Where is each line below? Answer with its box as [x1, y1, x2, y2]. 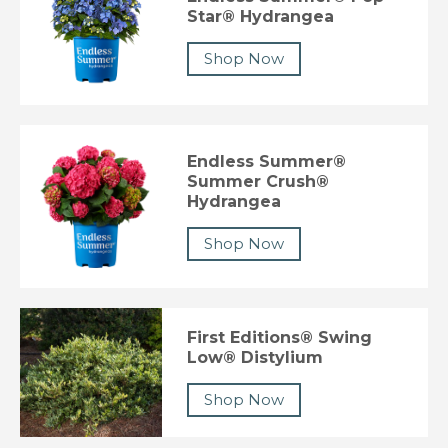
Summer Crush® [187, 172, 330, 192]
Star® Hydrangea [187, 6, 335, 26]
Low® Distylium [187, 347, 324, 367]
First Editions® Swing [187, 327, 373, 347]
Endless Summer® [187, 152, 347, 172]
